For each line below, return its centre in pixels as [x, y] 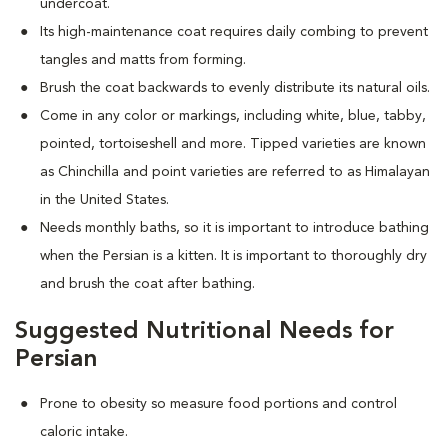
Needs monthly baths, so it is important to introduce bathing [234, 227]
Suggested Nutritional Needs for [204, 331]
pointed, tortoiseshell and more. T [150, 143]
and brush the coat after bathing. [147, 283]
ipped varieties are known [343, 143]
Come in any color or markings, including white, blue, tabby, [233, 115]
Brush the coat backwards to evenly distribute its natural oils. [235, 87]
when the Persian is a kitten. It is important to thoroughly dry [233, 255]
